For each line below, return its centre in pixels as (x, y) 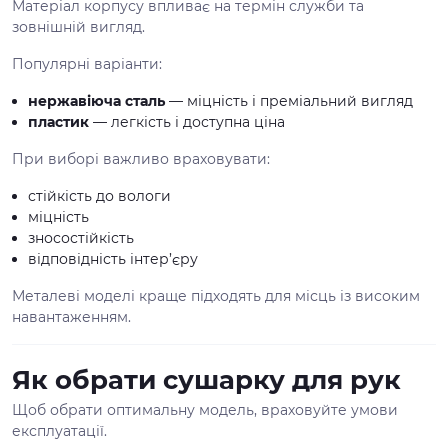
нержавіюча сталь (96, 101)
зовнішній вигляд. (78, 27)
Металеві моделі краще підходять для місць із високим (216, 296)
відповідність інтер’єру (113, 259)
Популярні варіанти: (87, 64)
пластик (58, 122)
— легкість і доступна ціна (187, 122)
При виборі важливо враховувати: (141, 159)
